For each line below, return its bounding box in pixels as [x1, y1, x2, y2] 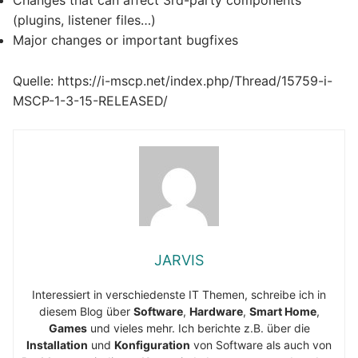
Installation [26, 337, 88, 352]
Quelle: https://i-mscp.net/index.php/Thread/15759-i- [13, 73, 332, 89]
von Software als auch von [190, 337, 332, 352]
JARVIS [154, 251, 204, 268]
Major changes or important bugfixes [13, 32, 238, 49]
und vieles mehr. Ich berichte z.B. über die [86, 320, 310, 335]
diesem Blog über [38, 304, 133, 318]
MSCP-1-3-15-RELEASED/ [13, 93, 168, 109]
